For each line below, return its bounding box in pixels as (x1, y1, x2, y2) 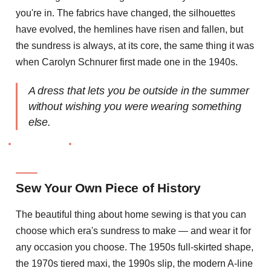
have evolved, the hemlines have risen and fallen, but (16, 24, 243, 35)
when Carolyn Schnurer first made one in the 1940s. (16, 57, 238, 68)
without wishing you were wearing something (28, 100, 241, 113)
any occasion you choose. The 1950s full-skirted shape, (16, 241, 253, 252)
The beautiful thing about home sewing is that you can (16, 209, 246, 220)
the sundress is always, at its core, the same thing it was (16, 41, 254, 51)
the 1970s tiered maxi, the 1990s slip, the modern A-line (16, 258, 253, 269)
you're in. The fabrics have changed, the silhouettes (16, 8, 235, 19)
